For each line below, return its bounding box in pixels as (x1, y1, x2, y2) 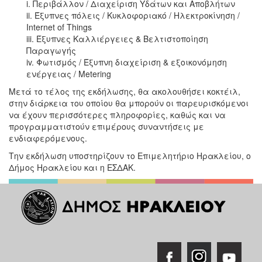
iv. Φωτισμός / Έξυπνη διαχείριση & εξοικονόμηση (26, 56, 227, 68)
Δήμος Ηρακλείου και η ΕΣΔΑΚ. (9, 161, 136, 173)
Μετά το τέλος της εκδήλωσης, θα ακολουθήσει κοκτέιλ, (9, 85, 240, 97)
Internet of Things (26, 20, 92, 33)
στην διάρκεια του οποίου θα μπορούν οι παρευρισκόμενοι (9, 96, 249, 109)
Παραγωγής (26, 44, 76, 56)
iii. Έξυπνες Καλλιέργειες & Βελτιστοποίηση (26, 32, 208, 44)
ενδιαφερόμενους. (9, 132, 87, 144)
